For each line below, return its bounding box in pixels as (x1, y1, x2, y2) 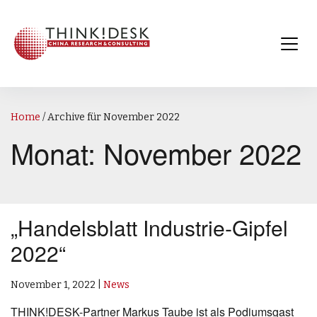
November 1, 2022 (11, 279, 96, 292)
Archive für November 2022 (47, 111, 180, 124)
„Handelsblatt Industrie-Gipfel (11, 212, 288, 243)
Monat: (11, 132, 103, 173)
